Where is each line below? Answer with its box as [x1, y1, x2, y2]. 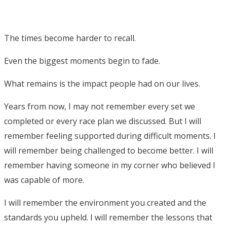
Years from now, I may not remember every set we [4, 100, 195, 112]
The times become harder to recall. [4, 32, 136, 44]
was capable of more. [4, 174, 84, 185]
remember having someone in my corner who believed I [4, 159, 215, 171]
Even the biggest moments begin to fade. [4, 55, 160, 66]
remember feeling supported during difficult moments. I [4, 130, 216, 141]
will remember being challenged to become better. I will [4, 144, 213, 156]
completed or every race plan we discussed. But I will [4, 115, 201, 127]
